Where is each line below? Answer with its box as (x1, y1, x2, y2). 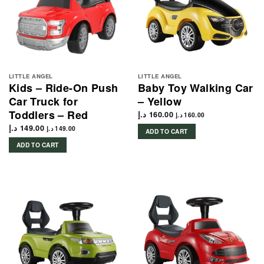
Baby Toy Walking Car (137, 80, 253, 96)
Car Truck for (8, 94, 78, 110)
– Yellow (137, 94, 181, 110)
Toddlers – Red (8, 107, 88, 123)
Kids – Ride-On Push (8, 80, 118, 96)
